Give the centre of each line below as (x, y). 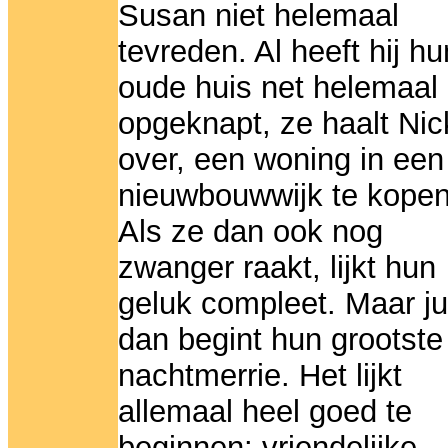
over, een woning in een (281, 160)
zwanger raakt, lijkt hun (277, 268)
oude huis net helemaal (278, 88)
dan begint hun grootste (280, 340)
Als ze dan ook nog (250, 232)
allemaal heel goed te (265, 412)
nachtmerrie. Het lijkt (260, 376)
